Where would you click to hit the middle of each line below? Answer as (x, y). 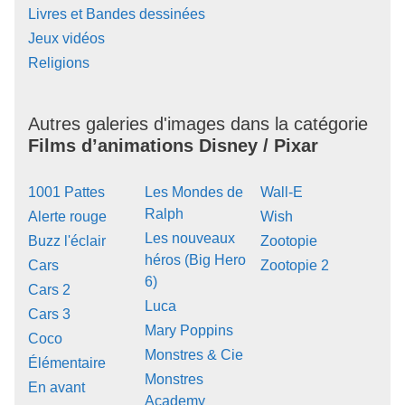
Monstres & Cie (193, 354)
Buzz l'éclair (67, 240)
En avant (57, 387)
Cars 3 (49, 314)
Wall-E (282, 192)
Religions (59, 62)
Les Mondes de (193, 192)
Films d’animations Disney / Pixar (173, 145)
